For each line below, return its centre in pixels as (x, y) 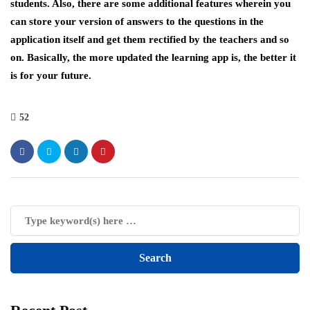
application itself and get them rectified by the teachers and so (150, 39)
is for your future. (51, 75)
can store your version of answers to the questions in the (137, 21)
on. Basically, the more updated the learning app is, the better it (153, 57)
